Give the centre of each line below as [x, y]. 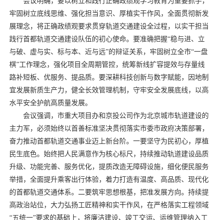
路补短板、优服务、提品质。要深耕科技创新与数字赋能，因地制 [109, 77]
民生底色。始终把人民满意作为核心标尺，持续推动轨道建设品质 [109, 154]
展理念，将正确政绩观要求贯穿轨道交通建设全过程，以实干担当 [109, 26]
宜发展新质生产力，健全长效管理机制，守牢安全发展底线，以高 [109, 90]
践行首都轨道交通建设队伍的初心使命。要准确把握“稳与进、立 [107, 39]
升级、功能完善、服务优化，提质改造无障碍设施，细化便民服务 [109, 166]
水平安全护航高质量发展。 [50, 103]
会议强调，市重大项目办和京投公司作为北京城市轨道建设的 [116, 115]
